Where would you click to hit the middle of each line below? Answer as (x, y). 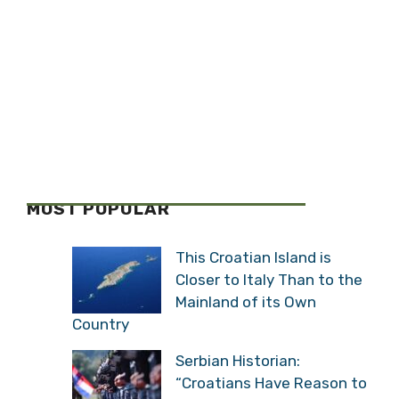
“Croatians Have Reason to (271, 383)
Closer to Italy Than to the (269, 279)
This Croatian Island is (253, 257)
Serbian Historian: (238, 360)
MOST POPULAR (98, 209)
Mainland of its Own (246, 301)
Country (101, 324)
